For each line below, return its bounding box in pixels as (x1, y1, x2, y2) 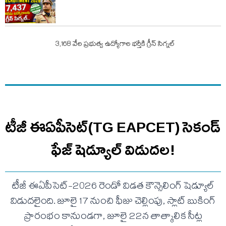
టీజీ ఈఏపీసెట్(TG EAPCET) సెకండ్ (5, 117, 221, 137)
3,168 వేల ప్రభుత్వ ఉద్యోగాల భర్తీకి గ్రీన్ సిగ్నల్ (55, 38, 175, 51)
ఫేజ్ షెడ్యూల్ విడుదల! (51, 140, 175, 159)
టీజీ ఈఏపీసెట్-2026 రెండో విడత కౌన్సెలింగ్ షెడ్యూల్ (12, 178, 214, 196)
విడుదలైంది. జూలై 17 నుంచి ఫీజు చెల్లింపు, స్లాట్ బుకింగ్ (11, 193, 215, 211)
